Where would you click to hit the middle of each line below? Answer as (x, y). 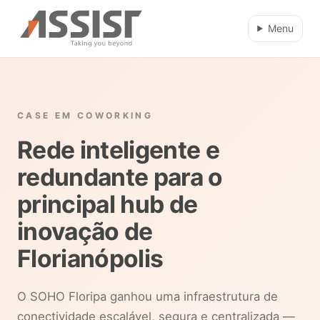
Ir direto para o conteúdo (69, 12)
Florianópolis (90, 258)
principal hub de (107, 204)
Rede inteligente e (118, 150)
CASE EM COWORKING (85, 115)
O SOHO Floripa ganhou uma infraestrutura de (147, 296)
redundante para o (120, 177)
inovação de (85, 231)
